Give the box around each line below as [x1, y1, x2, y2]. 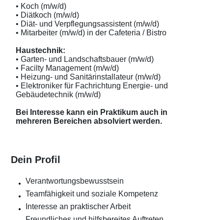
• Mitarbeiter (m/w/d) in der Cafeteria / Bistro [16, 28, 170, 37]
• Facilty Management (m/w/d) [16, 63, 121, 72]
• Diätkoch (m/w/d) [16, 10, 81, 19]
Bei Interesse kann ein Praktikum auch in [16, 108, 167, 116]
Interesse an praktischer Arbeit [26, 202, 131, 211]
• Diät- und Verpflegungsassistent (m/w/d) [16, 19, 161, 28]
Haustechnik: [16, 46, 65, 55]
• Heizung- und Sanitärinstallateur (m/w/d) [16, 72, 165, 81]
